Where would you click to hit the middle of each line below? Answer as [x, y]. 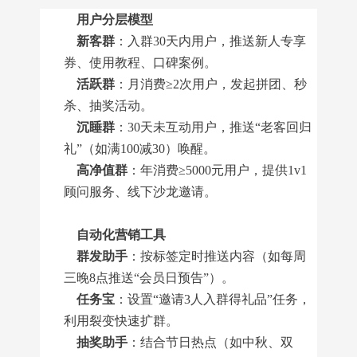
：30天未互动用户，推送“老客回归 [213, 127]
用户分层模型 [115, 19]
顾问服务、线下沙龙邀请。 [140, 192]
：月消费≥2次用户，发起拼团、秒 [211, 84]
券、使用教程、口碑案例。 [140, 63]
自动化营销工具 [121, 234]
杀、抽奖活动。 [108, 106]
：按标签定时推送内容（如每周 [217, 256]
